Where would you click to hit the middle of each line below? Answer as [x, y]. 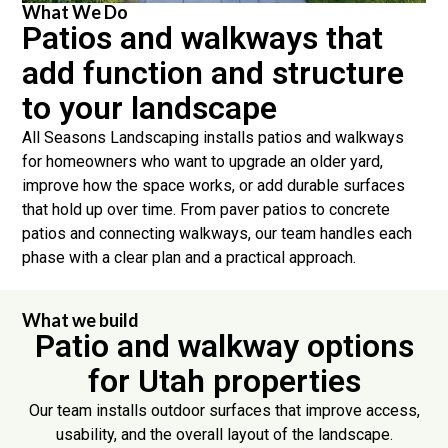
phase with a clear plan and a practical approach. [189, 258]
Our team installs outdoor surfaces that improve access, [224, 410]
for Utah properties [224, 380]
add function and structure [213, 73]
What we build [81, 319]
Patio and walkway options [224, 345]
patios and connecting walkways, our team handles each [217, 234]
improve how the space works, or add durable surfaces [214, 186]
